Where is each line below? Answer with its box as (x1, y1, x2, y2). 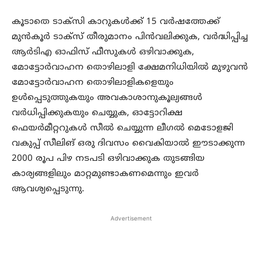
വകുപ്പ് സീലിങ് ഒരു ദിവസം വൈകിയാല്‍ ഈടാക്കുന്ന (12, 138, 245, 149)
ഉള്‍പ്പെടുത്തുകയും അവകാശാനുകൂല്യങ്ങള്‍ (12, 92, 202, 104)
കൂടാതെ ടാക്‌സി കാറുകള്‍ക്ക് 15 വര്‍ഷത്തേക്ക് (12, 16, 220, 27)
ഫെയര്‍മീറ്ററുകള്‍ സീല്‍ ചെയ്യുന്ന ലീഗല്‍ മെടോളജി (12, 123, 233, 134)
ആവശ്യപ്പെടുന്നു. (12, 184, 84, 195)
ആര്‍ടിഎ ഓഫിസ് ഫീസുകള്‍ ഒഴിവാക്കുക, (12, 47, 194, 58)
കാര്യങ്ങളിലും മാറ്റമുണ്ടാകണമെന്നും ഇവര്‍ (12, 168, 199, 180)
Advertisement (110, 215, 152, 222)
